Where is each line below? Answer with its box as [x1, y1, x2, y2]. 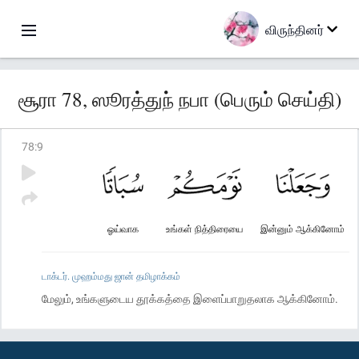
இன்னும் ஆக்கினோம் [260, 222, 345, 235]
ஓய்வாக [107, 222, 139, 235]
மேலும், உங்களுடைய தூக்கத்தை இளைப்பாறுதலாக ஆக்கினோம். [42, 291, 338, 306]
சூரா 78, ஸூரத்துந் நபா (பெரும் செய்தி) [18, 86, 341, 112]
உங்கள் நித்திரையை [166, 222, 243, 235]
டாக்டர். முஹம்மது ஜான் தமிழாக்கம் [42, 269, 180, 282]
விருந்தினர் [265, 20, 324, 38]
